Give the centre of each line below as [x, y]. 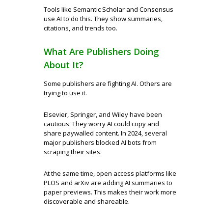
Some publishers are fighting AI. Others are [108, 83]
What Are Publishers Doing [101, 52]
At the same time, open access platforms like [110, 173]
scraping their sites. [73, 152]
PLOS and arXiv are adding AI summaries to [108, 183]
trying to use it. [65, 93]
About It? [64, 65]
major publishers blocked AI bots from [100, 142]
